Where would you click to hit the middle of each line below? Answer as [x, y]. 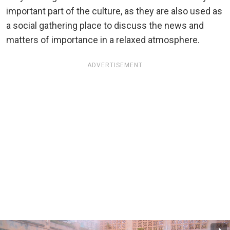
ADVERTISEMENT [115, 65]
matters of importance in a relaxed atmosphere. [103, 40]
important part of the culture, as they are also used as [114, 11]
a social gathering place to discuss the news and [105, 26]
